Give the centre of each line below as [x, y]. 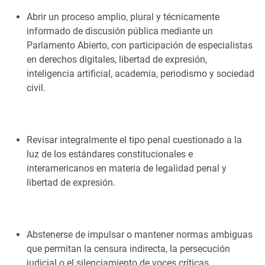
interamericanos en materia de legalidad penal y [127, 168]
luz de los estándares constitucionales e [110, 154]
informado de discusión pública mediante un [120, 31]
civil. [36, 88]
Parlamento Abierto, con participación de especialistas [140, 45]
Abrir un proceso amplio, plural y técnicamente [123, 17]
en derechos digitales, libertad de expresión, [117, 59]
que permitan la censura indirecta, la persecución [128, 249]
